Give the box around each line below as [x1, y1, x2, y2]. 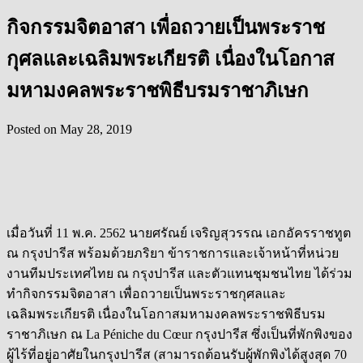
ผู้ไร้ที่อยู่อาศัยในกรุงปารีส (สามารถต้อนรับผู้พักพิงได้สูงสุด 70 [6, 347, 347, 361]
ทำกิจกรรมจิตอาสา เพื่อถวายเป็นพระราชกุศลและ [6, 286, 286, 301]
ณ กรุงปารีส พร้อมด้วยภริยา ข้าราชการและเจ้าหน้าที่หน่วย [6, 246, 339, 260]
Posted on [6, 122, 60, 136]
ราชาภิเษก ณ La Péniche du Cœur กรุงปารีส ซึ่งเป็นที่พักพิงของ [6, 327, 352, 341]
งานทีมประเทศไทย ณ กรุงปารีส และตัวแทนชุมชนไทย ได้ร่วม [6, 266, 352, 280]
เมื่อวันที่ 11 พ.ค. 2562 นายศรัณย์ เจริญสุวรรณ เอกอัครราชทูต [6, 225, 351, 240]
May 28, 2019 [60, 122, 132, 136]
